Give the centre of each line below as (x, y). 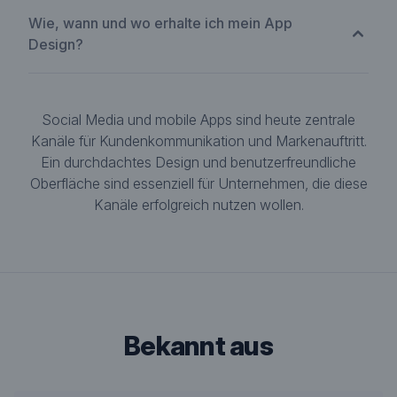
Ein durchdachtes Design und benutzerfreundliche (198, 162)
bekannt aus (206, 346)
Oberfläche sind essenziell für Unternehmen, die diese (198, 183)
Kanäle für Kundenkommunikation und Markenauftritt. (198, 141)
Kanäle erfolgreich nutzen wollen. (198, 205)
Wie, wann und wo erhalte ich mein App (160, 23)
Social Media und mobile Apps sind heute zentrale (198, 120)
